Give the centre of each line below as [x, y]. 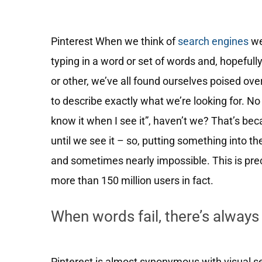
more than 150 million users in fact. [132, 180]
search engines [213, 41]
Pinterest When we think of [114, 41]
